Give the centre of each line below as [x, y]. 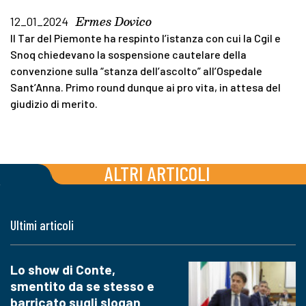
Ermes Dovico [114, 21]
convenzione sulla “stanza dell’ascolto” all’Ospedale [136, 70]
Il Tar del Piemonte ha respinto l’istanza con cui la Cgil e [145, 38]
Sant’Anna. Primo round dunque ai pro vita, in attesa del [145, 87]
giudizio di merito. [54, 103]
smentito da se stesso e [82, 286]
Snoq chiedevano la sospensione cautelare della [128, 54]
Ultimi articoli [42, 225]
